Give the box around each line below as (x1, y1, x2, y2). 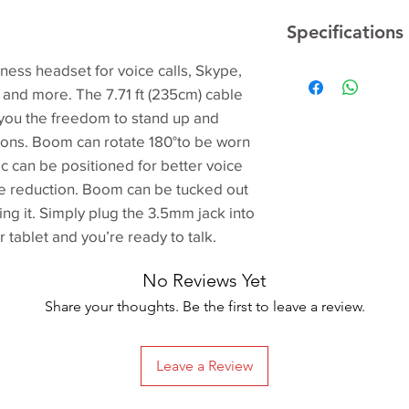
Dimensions (297, 69, 366, 86)
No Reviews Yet (142, 268, 267, 291)
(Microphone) (297, 308, 375, 324)
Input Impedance (297, 189, 397, 205)
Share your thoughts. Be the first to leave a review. (44, 297, 365, 315)
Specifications (287, 20, 404, 43)
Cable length (297, 347, 372, 363)
